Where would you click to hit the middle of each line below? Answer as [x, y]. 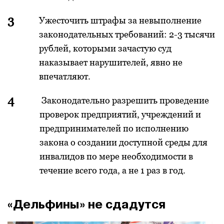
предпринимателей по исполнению [114, 128]
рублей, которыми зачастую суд [105, 48]
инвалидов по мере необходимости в [116, 156]
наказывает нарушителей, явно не [111, 62]
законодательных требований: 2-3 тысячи [127, 34]
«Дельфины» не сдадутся [86, 205]
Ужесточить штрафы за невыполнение [120, 20]
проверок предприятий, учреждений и [120, 114]
